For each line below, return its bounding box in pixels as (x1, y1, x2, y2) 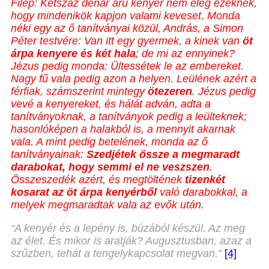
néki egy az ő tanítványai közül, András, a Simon (11, 22, 243, 35)
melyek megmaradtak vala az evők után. (11, 199, 204, 211)
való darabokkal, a (157, 186, 247, 199)
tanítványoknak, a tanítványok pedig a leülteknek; (11, 110, 247, 123)
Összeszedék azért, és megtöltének (11, 174, 185, 186)
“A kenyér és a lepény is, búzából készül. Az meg (11, 222, 245, 235)
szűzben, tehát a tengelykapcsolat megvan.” (11, 247, 222, 260)
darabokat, (11, 161, 65, 174)
